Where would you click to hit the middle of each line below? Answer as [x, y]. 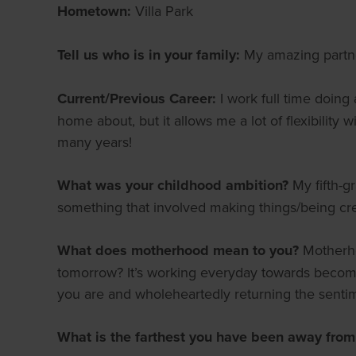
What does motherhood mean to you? [180, 250]
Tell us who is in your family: [151, 55]
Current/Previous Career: [139, 99]
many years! [95, 142]
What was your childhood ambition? [175, 185]
